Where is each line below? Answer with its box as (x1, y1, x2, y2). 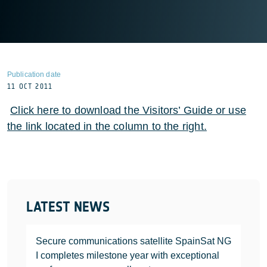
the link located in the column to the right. (7, 120, 207, 132)
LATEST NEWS (26, 198, 110, 215)
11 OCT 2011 (7, 82, 53, 91)
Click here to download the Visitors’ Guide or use (10, 104, 247, 116)
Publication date (7, 70, 61, 79)
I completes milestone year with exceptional (36, 250, 219, 260)
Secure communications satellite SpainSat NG (36, 236, 231, 246)
